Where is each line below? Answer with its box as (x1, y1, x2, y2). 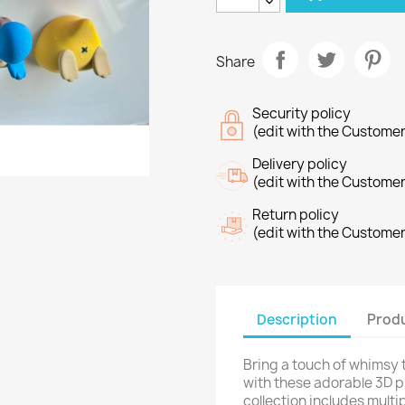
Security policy (252, 104, 351, 123)
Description (257, 309, 337, 329)
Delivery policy (252, 155, 347, 174)
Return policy (252, 205, 339, 224)
